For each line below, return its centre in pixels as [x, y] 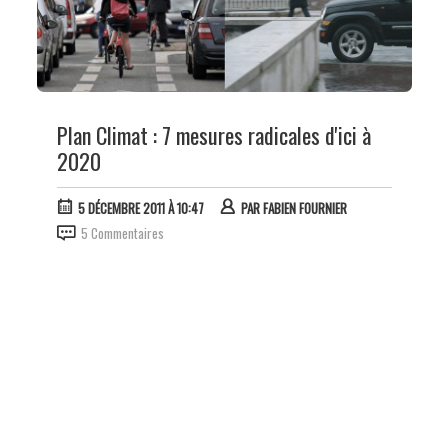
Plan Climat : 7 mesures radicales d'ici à [213, 134]
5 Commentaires [122, 232]
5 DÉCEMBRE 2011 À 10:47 [140, 207]
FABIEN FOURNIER [304, 207]
